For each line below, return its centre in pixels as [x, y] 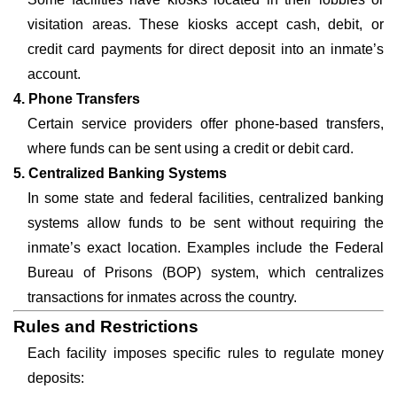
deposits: [56, 378]
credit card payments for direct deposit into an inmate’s [206, 49]
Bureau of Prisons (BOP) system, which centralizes [206, 272]
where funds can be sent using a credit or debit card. [191, 148]
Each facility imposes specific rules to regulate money [206, 353]
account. [54, 74]
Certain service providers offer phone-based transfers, [206, 124]
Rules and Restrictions [106, 327]
